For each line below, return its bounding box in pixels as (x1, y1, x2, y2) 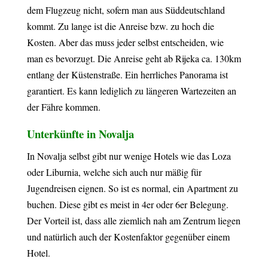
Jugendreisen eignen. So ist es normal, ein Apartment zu (26, 182, 238, 194)
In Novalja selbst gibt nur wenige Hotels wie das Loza (26, 150, 231, 162)
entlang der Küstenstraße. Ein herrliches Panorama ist (26, 68, 228, 81)
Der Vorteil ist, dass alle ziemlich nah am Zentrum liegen (26, 214, 240, 227)
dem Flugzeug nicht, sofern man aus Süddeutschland (26, 4, 225, 16)
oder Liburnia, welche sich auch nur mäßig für (26, 166, 202, 178)
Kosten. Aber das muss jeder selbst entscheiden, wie (26, 36, 224, 48)
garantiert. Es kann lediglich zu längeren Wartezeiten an (26, 84, 236, 97)
